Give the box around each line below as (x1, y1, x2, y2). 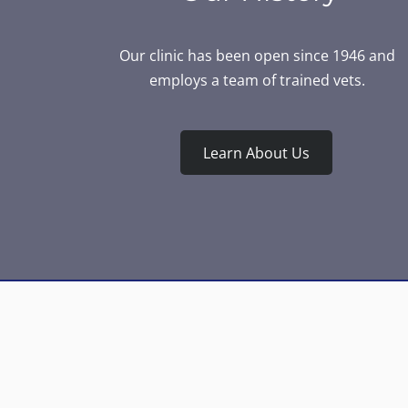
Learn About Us (203, 142, 310, 163)
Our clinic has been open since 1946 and (118, 46, 395, 66)
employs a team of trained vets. (148, 70, 365, 90)
